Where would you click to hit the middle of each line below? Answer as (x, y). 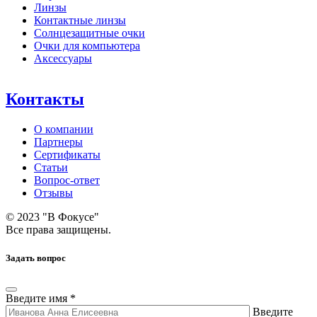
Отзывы (53, 193)
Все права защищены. (58, 230)
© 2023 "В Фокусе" (52, 217)
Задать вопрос (36, 258)
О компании (64, 129)
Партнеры (58, 142)
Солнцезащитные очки (90, 33)
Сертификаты (67, 155)
